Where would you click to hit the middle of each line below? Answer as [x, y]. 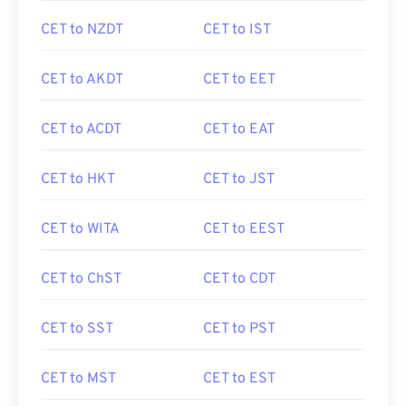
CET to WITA [80, 229]
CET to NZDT [82, 30]
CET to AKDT [82, 80]
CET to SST [77, 329]
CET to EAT [239, 130]
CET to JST [239, 179]
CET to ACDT [81, 130]
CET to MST [78, 379]
